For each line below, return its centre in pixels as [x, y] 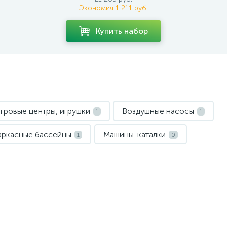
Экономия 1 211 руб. [113, 8]
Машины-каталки [135, 135]
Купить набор [122, 31]
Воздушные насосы [158, 111]
